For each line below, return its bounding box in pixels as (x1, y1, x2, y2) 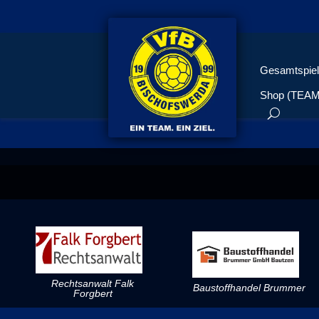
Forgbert (73, 287, 113, 299)
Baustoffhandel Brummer (193, 282, 305, 294)
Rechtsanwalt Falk (51, 277, 134, 289)
